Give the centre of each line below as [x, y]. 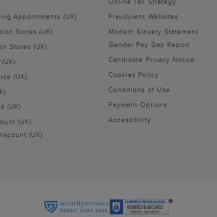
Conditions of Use [139, 90]
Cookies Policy [134, 75]
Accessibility [130, 120]
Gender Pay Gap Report [149, 45]
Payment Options [138, 105]
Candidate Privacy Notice [152, 60]
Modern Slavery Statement [154, 32]
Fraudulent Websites [143, 17]
